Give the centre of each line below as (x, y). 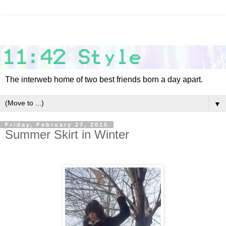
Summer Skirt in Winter (67, 135)
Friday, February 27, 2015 (57, 125)
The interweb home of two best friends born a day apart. (104, 80)
